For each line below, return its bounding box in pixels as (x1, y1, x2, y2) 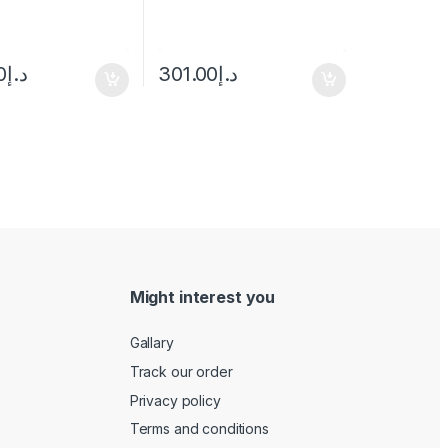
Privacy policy (129, 391, 221, 409)
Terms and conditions (129, 420, 269, 438)
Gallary (129, 334, 174, 352)
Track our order (129, 362, 233, 380)
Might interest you (129, 286, 276, 307)
